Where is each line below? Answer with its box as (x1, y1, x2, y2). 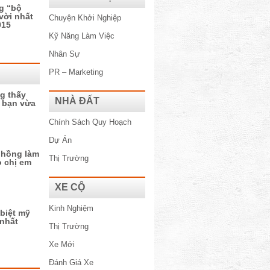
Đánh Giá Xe (49, 258, 93, 267)
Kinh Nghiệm (49, 204, 93, 213)
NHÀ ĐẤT (55, 96, 99, 106)
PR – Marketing (49, 67, 103, 77)
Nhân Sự (49, 49, 80, 58)
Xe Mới (49, 240, 75, 249)
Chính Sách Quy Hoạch (49, 118, 131, 127)
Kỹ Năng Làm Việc (49, 31, 115, 40)
